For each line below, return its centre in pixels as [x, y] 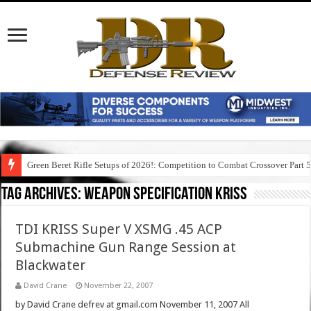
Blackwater [51, 266]
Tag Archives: [43, 195]
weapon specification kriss [166, 195]
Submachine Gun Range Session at [126, 247]
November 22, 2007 [119, 286]
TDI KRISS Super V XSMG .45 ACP [119, 229]
